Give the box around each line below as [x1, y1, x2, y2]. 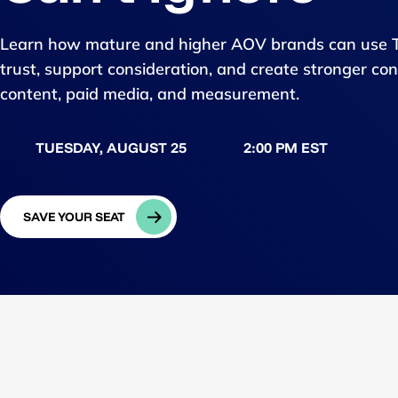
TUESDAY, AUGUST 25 [36, 139, 187, 156]
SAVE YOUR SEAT [23, 209, 125, 225]
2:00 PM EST [243, 139, 328, 156]
